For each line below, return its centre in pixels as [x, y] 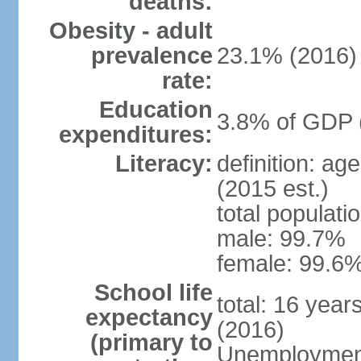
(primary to [151, 342]
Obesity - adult [131, 31]
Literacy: [164, 164]
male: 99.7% [281, 239]
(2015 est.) [272, 189]
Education [156, 110]
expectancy [149, 317]
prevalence [151, 56]
